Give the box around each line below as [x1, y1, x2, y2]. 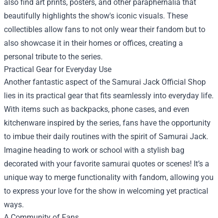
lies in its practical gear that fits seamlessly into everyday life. [4, 91, 214, 100]
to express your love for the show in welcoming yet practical [4, 186, 208, 196]
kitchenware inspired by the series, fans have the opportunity [4, 118, 211, 127]
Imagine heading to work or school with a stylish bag [4, 145, 184, 155]
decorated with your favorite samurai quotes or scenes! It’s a [4, 159, 209, 168]
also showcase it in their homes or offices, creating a [4, 38, 183, 48]
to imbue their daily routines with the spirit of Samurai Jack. [4, 131, 208, 141]
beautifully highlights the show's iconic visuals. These [4, 11, 188, 20]
